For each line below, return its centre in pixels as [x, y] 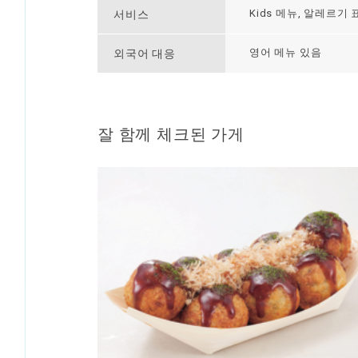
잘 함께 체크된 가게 [171, 134]
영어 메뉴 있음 [286, 52]
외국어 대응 [145, 54]
